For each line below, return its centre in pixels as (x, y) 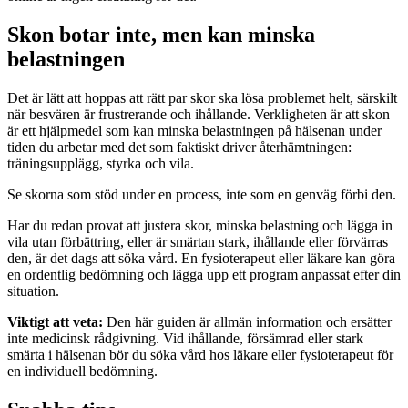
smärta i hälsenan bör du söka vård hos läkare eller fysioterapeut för (200, 354)
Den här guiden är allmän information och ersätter (247, 321)
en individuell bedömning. (82, 371)
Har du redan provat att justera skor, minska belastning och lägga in (200, 225)
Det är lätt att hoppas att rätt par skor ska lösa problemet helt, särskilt (202, 97)
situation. (33, 291)
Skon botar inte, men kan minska (161, 34)
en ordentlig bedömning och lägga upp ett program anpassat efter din (204, 274)
